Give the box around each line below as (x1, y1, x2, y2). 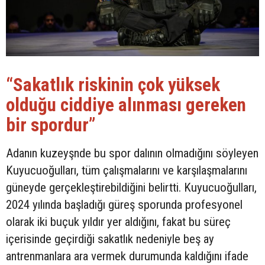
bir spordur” (6, 114, 96, 137)
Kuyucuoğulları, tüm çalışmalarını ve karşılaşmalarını (6, 163, 247, 178)
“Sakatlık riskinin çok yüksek (6, 74, 220, 96)
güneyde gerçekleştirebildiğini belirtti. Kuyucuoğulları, (6, 180, 257, 195)
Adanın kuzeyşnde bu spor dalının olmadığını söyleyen (6, 146, 258, 161)
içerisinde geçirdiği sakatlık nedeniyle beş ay (6, 232, 214, 247)
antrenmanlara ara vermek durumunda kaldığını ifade (6, 249, 248, 264)
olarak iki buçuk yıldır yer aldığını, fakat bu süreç (6, 215, 231, 230)
